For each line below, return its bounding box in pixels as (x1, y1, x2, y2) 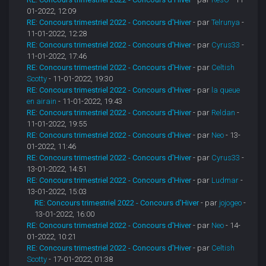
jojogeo (219, 198, 242, 208)
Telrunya (211, 18, 240, 27)
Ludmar (211, 176, 239, 185)
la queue (211, 85, 240, 95)
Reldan (211, 108, 236, 118)
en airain (27, 97, 57, 106)
